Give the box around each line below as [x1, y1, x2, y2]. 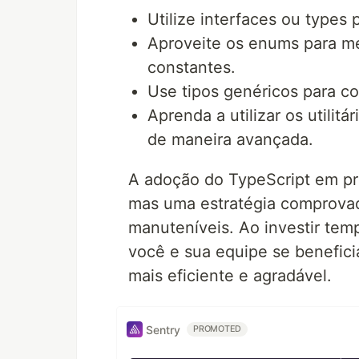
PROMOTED [193, 324, 242, 334]
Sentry [146, 322, 180, 337]
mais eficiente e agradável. [128, 266, 332, 285]
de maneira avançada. [147, 130, 313, 149]
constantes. [147, 58, 236, 77]
